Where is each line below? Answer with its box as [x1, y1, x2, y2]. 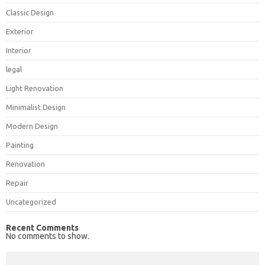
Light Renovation [6, 84, 63, 93]
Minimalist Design [6, 103, 66, 112]
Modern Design [6, 122, 58, 131]
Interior [6, 46, 31, 55]
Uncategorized [6, 198, 56, 206]
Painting [6, 141, 34, 150]
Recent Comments [6, 223, 79, 233]
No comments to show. [6, 231, 89, 241]
